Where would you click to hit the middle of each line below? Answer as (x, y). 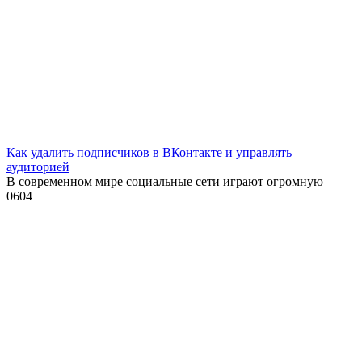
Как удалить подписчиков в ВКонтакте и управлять (149, 152)
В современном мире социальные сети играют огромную (165, 181)
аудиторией (38, 166)
